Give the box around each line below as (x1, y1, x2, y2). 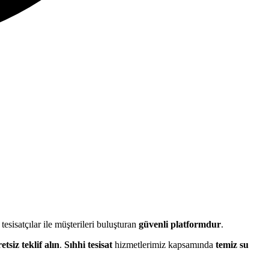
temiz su (216, 239, 249, 250)
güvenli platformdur (139, 219, 221, 229)
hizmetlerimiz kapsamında (112, 239, 216, 250)
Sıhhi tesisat (64, 239, 112, 250)
